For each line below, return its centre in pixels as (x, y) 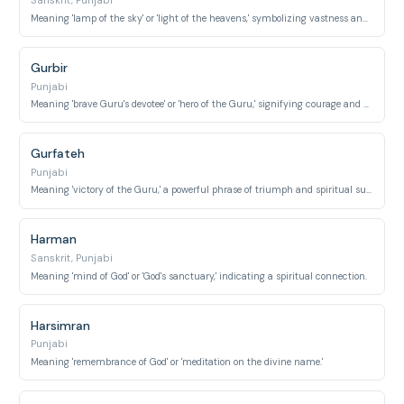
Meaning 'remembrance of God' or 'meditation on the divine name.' (177, 362)
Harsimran (61, 325)
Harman (54, 239)
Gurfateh (58, 153)
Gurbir (50, 67)
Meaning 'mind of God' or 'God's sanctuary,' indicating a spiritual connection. (199, 276)
